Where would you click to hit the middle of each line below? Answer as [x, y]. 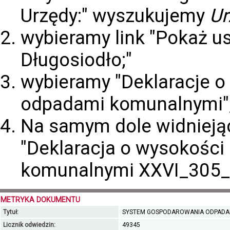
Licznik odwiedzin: [29, 225]
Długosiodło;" [76, 60]
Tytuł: [11, 212]
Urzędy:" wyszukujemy [115, 15]
